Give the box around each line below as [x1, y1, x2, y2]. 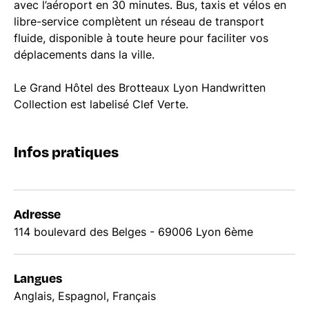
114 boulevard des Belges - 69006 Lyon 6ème [14, 225, 253, 239]
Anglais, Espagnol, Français [14, 289, 156, 303]
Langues [14, 269, 62, 286]
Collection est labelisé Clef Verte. [14, 97, 188, 111]
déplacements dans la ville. [14, 48, 154, 61]
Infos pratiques [14, 140, 119, 161]
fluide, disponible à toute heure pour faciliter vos [14, 31, 268, 45]
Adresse [14, 205, 61, 222]
